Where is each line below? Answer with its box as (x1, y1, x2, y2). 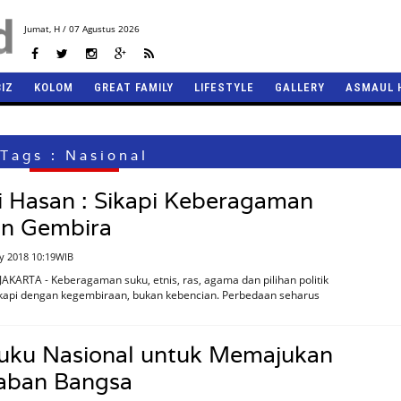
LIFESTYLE (194, 81, 254, 94)
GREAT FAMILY (94, 81, 174, 94)
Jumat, (23, 22, 51, 35)
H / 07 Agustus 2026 (50, 22, 140, 35)
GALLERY (275, 81, 325, 94)
